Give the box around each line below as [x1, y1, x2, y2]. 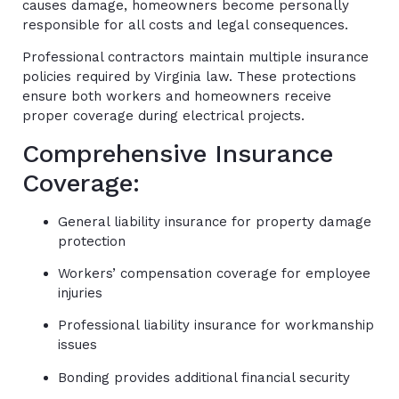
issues [58, 337, 97, 354]
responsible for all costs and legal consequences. [22, 16, 348, 33]
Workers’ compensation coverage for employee [58, 265, 370, 282]
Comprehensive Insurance [22, 138, 333, 168]
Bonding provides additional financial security [58, 369, 350, 386]
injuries [58, 285, 102, 302]
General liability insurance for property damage [58, 213, 371, 230]
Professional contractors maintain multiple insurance [22, 49, 369, 66]
